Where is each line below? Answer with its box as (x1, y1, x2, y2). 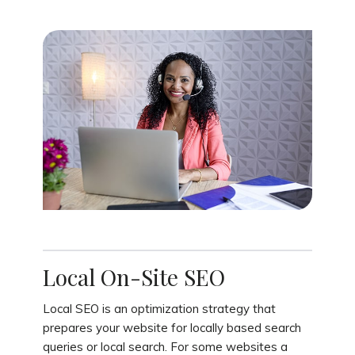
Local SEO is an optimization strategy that (42, 301, 276, 317)
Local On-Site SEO (42, 262, 225, 292)
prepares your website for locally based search (42, 320, 301, 336)
